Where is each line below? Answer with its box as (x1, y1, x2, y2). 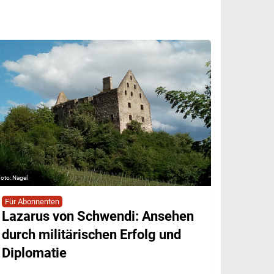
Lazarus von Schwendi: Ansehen (2, 209, 194, 224)
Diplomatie (2, 245, 67, 261)
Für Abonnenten (5, 197, 59, 207)
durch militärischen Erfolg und (2, 227, 181, 243)
